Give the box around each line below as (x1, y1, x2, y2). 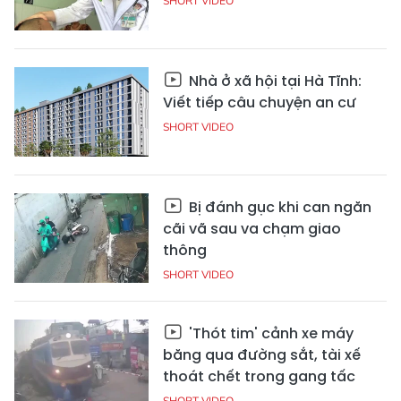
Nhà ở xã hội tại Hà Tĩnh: (185, 70, 362, 91)
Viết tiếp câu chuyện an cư (163, 91, 356, 113)
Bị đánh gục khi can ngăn (185, 196, 371, 218)
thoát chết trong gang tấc (163, 365, 355, 387)
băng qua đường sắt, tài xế (163, 344, 361, 365)
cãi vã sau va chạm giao (163, 218, 341, 239)
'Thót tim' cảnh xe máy (185, 322, 354, 344)
